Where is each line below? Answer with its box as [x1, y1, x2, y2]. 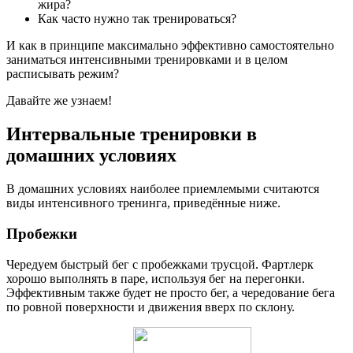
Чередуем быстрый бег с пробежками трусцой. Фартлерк [6, 257, 314, 271]
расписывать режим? [6, 67, 119, 81]
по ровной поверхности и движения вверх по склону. [6, 299, 295, 314]
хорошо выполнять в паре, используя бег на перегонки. [6, 271, 305, 285]
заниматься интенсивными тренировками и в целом [6, 53, 288, 67]
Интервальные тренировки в [6, 124, 257, 145]
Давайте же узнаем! [6, 94, 112, 108]
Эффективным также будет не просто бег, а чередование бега [6, 285, 335, 299]
